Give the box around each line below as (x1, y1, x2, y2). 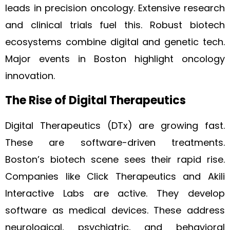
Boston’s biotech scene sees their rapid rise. (5, 153, 225, 166)
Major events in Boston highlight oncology (5, 52, 225, 65)
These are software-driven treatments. (5, 136, 225, 149)
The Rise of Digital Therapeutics (5, 92, 186, 108)
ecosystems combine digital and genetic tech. (5, 35, 225, 48)
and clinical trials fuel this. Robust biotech (5, 18, 225, 31)
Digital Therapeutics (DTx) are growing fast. (5, 119, 225, 132)
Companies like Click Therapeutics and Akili (5, 170, 225, 183)
